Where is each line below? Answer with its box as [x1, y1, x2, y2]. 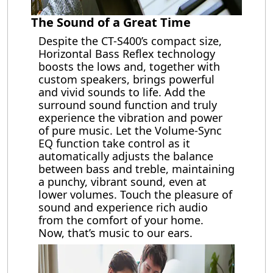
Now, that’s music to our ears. [38, 225, 193, 240]
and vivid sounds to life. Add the [38, 85, 205, 99]
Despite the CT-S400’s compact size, [38, 34, 222, 48]
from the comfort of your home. [38, 213, 204, 227]
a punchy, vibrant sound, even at [38, 174, 207, 189]
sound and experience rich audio [38, 200, 208, 214]
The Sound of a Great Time [31, 14, 191, 30]
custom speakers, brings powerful [38, 72, 214, 87]
